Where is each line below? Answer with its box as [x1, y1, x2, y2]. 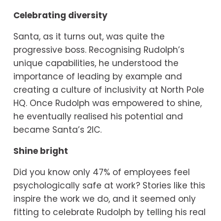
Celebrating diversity [13, 9, 108, 22]
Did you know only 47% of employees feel [13, 166, 190, 179]
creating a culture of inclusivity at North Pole [13, 84, 204, 96]
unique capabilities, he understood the [13, 57, 179, 70]
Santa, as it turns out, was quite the [13, 31, 165, 43]
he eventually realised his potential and [13, 110, 183, 123]
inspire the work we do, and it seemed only [13, 193, 196, 205]
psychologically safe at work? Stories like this [13, 180, 205, 192]
